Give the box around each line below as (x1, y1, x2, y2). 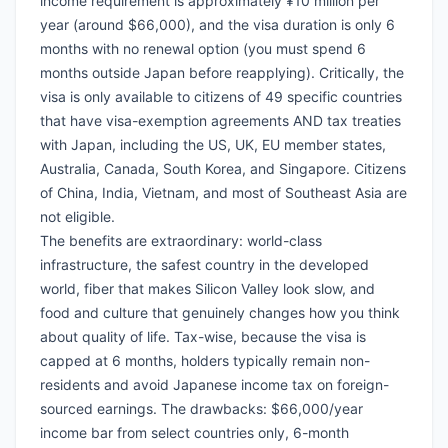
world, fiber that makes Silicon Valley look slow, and (40, 280, 375, 298)
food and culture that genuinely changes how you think (40, 304, 400, 322)
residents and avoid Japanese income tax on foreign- (40, 376, 389, 394)
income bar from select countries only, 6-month (40, 424, 349, 442)
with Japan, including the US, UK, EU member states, (40, 136, 386, 154)
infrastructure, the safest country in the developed (40, 256, 369, 274)
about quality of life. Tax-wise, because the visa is (40, 328, 366, 346)
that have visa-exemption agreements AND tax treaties (40, 112, 401, 130)
